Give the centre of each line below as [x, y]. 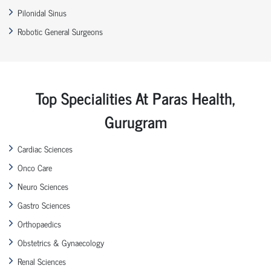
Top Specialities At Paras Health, [135, 97]
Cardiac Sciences [45, 148]
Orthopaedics [39, 223]
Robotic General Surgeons [60, 31]
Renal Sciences [42, 261]
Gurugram [135, 121]
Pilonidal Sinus [42, 12]
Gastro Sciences [44, 204]
